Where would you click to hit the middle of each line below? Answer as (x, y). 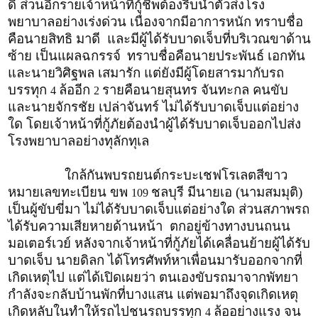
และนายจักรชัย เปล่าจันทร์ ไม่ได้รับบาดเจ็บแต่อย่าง (153, 106)
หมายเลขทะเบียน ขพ (70, 192)
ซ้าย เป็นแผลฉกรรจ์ (66, 55)
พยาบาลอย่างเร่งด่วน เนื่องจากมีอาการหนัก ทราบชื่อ (155, 21)
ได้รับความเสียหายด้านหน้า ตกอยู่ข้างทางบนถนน (149, 226)
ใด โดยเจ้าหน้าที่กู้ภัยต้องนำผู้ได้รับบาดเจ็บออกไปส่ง (154, 124)
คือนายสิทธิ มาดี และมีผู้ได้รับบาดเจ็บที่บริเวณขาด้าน (159, 38)
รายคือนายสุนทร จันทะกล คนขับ (195, 89)
